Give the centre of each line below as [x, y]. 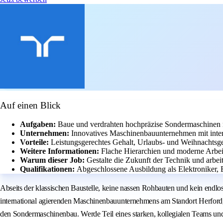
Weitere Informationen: [60, 151]
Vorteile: [35, 142]
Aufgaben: [39, 124]
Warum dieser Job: [53, 160]
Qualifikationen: [48, 169]
